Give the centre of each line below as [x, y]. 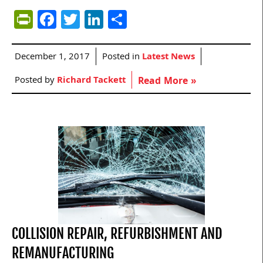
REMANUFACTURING [63, 253]
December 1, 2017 [52, 57]
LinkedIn [138, 19]
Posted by [36, 81]
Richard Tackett [91, 81]
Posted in [122, 57]
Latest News [168, 57]
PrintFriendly [85, 19]
